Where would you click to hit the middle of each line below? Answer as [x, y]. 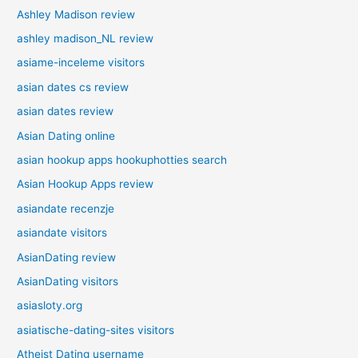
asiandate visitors [62, 233]
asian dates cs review [73, 87]
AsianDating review [67, 257]
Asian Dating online [66, 135]
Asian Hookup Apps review [86, 184]
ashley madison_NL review [86, 38]
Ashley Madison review [76, 14]
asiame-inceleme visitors [81, 63]
